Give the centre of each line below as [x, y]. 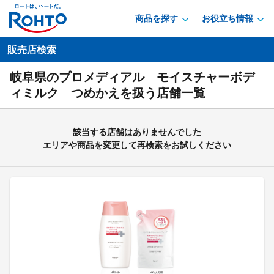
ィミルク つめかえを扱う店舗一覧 [108, 93]
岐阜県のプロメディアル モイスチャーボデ [132, 77]
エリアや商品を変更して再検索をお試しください [137, 145]
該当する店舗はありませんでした [137, 132]
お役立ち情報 [228, 18]
